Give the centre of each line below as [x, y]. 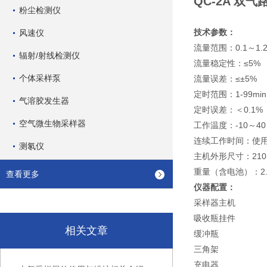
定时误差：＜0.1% [228, 110]
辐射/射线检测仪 [49, 55]
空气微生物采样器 [52, 123]
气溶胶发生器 [44, 101]
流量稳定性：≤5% [227, 63]
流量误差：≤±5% [225, 79]
